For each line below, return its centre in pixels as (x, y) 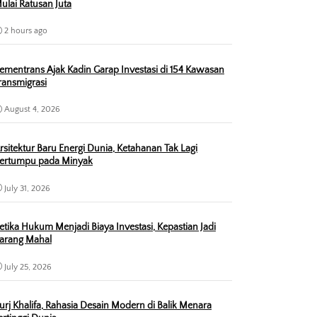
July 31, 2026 (27, 188)
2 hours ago (25, 31)
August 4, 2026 (32, 110)
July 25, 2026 (28, 267)
